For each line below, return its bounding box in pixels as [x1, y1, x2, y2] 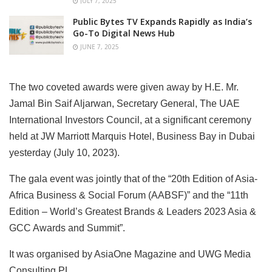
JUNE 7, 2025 [78, 42, 119, 51]
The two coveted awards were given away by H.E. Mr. [9, 82, 239, 93]
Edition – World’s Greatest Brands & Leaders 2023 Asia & [9, 206, 256, 217]
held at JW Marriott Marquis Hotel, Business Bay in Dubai [9, 131, 255, 142]
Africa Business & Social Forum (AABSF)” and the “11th [9, 190, 248, 201]
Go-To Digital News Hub [73, 27, 175, 39]
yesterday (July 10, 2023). [9, 148, 120, 158]
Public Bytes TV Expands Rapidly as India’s [73, 15, 252, 27]
